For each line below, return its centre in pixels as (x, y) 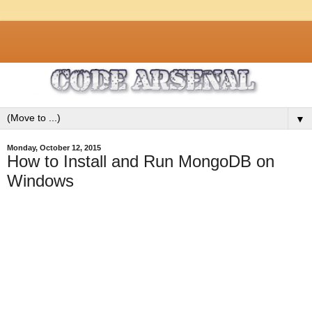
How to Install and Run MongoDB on (141, 161)
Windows (40, 180)
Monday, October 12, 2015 (54, 147)
